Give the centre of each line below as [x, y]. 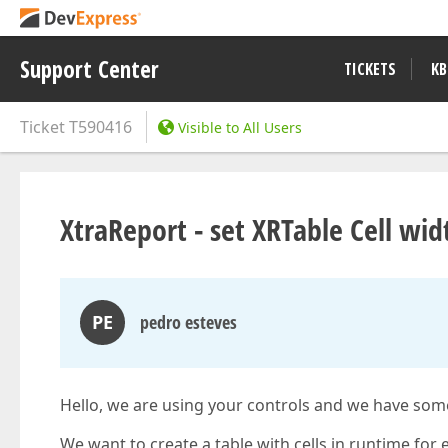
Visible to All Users [240, 127]
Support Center [89, 69]
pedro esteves [188, 322]
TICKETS [370, 69]
